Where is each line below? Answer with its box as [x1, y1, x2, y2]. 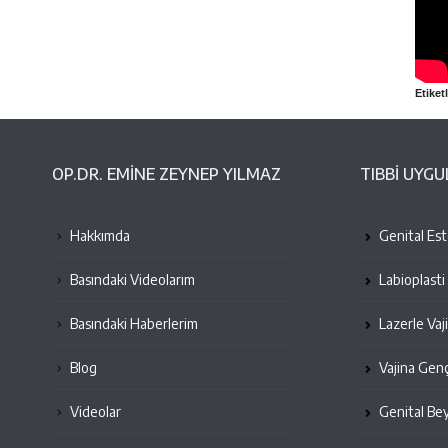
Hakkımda [67, 227, 130, 245]
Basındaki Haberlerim [67, 315, 198, 333]
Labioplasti [376, 271, 445, 289]
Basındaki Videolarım [67, 271, 195, 289]
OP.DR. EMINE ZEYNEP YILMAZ [52, 164, 281, 185]
